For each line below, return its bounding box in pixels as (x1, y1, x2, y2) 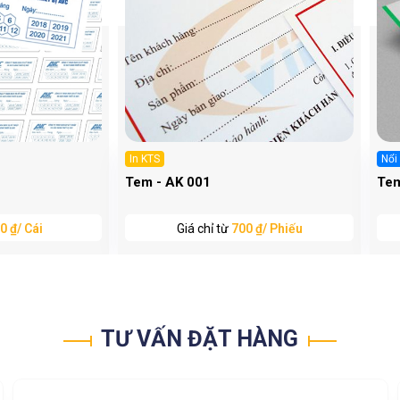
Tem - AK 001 (124, 174, 211, 191)
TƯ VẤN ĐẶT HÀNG (96, 326, 304, 353)
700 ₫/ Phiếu (230, 221, 303, 237)
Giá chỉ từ (176, 221, 231, 237)
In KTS (129, 153, 160, 166)
